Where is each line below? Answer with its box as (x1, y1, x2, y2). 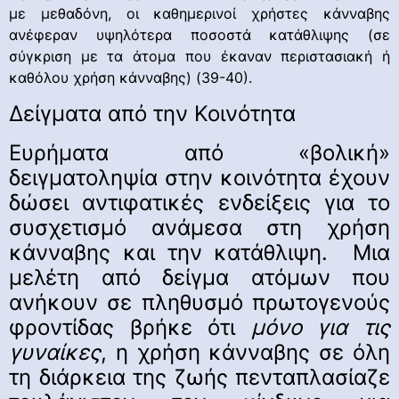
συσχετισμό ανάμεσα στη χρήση (9, 214, 390, 240)
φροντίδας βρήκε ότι (9, 313, 251, 340)
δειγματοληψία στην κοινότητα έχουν (9, 164, 390, 191)
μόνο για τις (250, 313, 391, 340)
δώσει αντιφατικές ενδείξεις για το (9, 189, 390, 216)
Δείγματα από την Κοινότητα (9, 100, 296, 126)
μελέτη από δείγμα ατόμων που (9, 264, 390, 290)
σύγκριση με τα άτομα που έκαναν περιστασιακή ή (9, 47, 390, 66)
